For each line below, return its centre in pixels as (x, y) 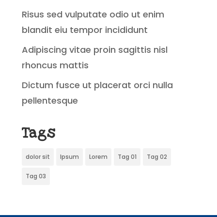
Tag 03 (36, 176)
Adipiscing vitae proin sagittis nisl (94, 49)
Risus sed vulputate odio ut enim (93, 14)
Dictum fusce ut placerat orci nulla (97, 85)
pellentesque (50, 100)
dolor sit (38, 156)
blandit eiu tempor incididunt (85, 30)
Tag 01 (127, 156)
